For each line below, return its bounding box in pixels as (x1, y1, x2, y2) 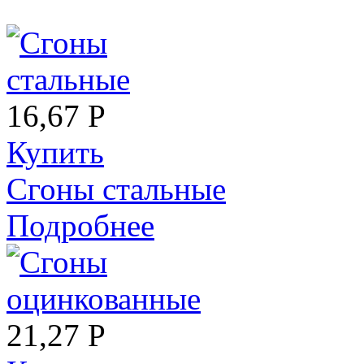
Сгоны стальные (6, 171, 226, 206)
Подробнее (6, 207, 154, 243)
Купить (6, 134, 104, 170)
